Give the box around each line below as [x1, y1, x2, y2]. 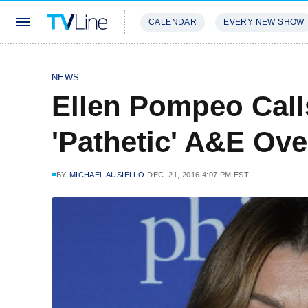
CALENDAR [148, 17, 197, 27]
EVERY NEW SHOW [223, 17, 305, 27]
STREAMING [140, 58, 197, 68]
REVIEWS [213, 58, 258, 68]
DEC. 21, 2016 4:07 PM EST [147, 170, 250, 179]
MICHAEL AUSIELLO [69, 170, 145, 179]
